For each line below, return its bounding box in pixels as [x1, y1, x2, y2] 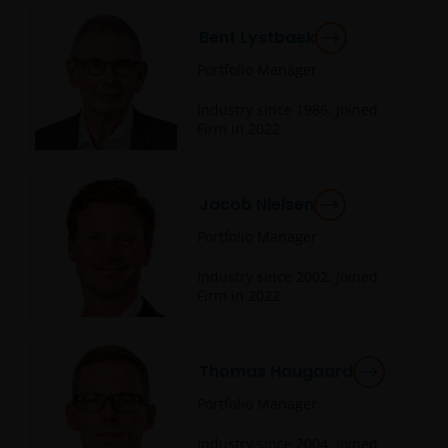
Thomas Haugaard [199, 360, 353, 384]
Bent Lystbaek [199, 26, 315, 50]
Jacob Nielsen [199, 193, 314, 217]
